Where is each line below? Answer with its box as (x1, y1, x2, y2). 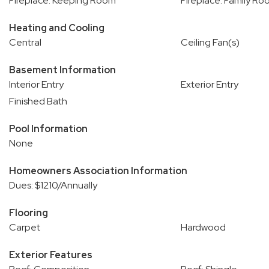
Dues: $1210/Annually (9, 179, 97, 192)
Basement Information (9, 64, 116, 76)
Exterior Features (9, 249, 92, 261)
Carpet (9, 221, 40, 234)
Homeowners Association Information (9, 165, 187, 177)
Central (9, 36, 41, 49)
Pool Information (9, 122, 88, 135)
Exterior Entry (180, 78, 238, 91)
